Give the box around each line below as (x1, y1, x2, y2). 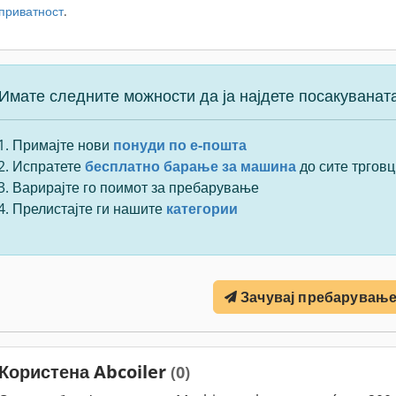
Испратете (12, 156, 85, 176)
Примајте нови (12, 135, 113, 155)
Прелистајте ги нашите (12, 199, 166, 218)
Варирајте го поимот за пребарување (12, 178, 259, 197)
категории (166, 199, 238, 218)
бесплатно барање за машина (85, 156, 296, 176)
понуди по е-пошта (113, 135, 247, 155)
